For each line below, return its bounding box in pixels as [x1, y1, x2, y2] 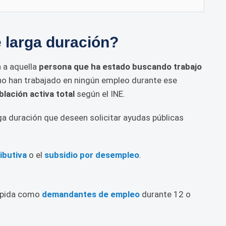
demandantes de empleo [42, 189, 140, 199]
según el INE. [77, 89, 125, 99]
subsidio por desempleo [44, 150, 139, 160]
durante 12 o [140, 189, 191, 199]
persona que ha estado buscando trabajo [39, 62, 202, 72]
